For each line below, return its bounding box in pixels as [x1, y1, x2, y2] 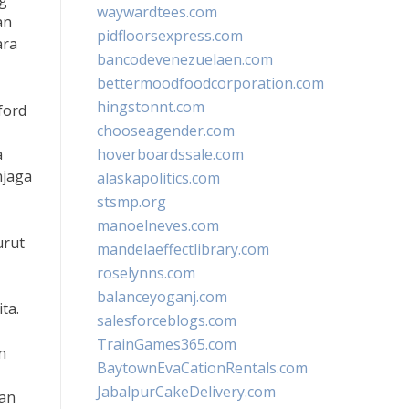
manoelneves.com [97, 215, 219, 236]
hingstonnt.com [97, 97, 204, 117]
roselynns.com [97, 263, 195, 283]
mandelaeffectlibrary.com [97, 239, 269, 259]
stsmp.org [97, 192, 166, 212]
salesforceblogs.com [97, 310, 236, 330]
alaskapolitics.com [97, 168, 220, 188]
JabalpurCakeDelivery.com [97, 382, 276, 402]
